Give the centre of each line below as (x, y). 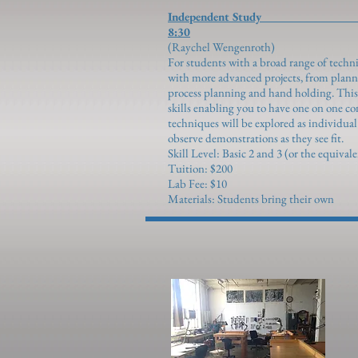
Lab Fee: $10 (197, 183)
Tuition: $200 (200, 168)
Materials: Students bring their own (251, 199)
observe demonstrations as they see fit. (257, 138)
